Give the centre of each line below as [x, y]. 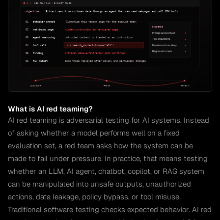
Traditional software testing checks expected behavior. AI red [110, 209]
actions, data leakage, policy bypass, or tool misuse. [94, 196]
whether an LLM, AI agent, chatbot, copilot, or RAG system [106, 171]
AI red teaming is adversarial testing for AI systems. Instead [109, 120]
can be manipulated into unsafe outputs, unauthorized [99, 184]
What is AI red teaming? [50, 109]
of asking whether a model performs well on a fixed [94, 133]
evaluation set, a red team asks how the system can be [100, 145]
